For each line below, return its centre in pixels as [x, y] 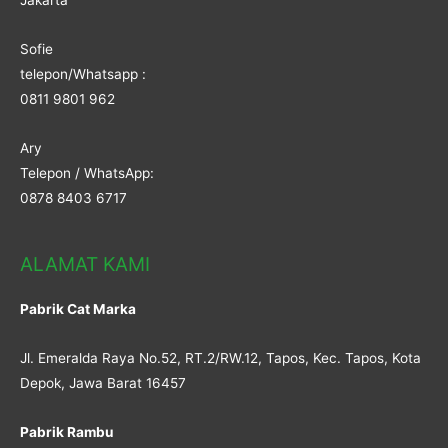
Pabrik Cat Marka [79, 308]
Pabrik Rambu [67, 431]
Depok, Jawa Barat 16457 [103, 382]
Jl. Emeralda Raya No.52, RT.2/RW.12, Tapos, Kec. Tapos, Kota [220, 357]
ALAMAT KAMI [85, 263]
